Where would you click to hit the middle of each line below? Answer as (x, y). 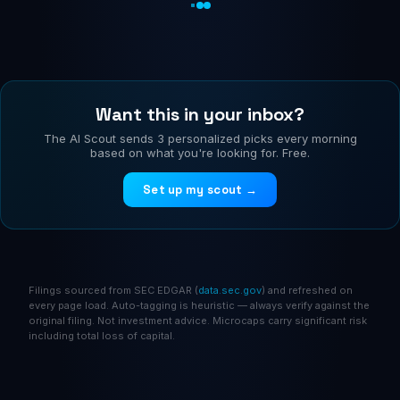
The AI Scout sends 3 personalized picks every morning (200, 138)
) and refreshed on (307, 290)
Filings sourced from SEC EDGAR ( (113, 290)
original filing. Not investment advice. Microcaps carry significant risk (198, 321)
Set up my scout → (200, 190)
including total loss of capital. (102, 336)
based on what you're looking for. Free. (200, 153)
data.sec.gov (230, 290)
